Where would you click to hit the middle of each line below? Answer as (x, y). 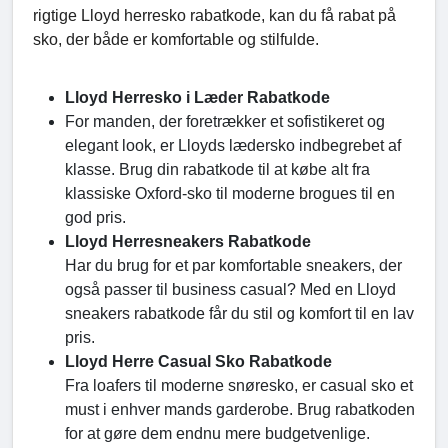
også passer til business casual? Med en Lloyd (230, 290)
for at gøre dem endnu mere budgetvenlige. (217, 434)
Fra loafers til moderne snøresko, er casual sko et (239, 386)
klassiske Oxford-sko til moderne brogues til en (230, 194)
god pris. (95, 218)
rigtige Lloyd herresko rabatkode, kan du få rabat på (214, 16)
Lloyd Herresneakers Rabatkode (188, 242)
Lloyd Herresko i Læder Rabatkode (197, 98)
